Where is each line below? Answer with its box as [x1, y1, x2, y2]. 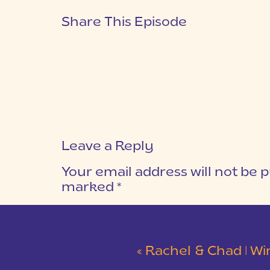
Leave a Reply [61, 140, 154, 153]
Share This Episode [61, 16, 187, 29]
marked [61, 181, 117, 194]
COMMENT [61, 207, 110, 214]
